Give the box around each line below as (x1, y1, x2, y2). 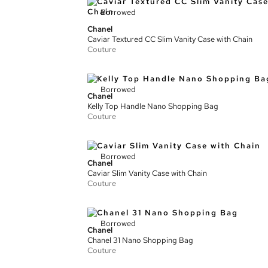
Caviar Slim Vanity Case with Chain (87, 168, 207, 178)
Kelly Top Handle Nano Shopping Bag (87, 101, 218, 111)
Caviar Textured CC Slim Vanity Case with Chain (87, 34, 252, 44)
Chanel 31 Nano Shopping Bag (87, 235, 193, 245)
